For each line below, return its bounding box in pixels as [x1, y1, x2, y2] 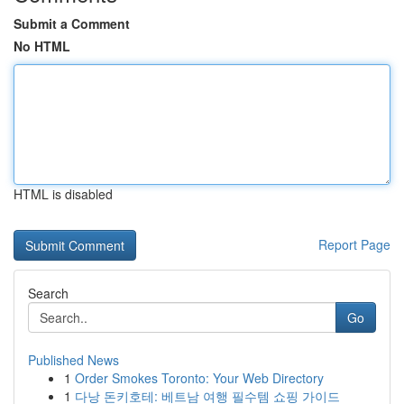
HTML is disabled [14, 185, 113, 203]
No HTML [14, 37, 70, 55]
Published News [28, 351, 119, 369]
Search [28, 284, 69, 302]
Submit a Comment [14, 14, 130, 32]
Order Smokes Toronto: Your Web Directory [75, 369, 324, 387]
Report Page [318, 235, 390, 253]
